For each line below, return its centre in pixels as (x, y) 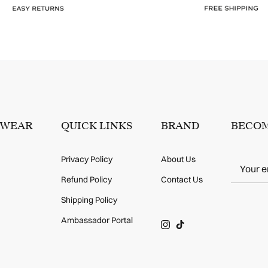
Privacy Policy (86, 159)
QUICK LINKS (96, 126)
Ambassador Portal (97, 220)
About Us (178, 159)
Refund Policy (86, 180)
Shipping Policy (89, 200)
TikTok (192, 228)
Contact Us (182, 180)
